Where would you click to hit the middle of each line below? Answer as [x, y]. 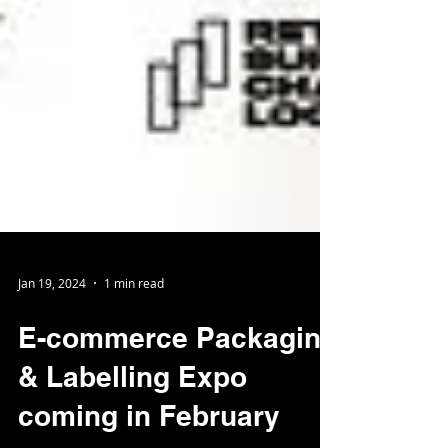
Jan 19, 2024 [52, 331]
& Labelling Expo [132, 424]
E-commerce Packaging [178, 385]
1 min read [134, 331]
